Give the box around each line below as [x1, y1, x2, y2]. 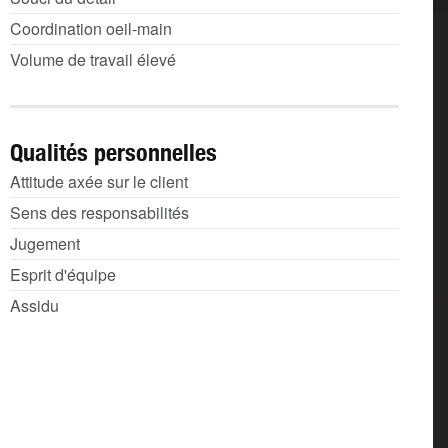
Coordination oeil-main [10, 17, 172, 40]
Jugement [10, 232, 80, 255]
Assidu [10, 294, 59, 317]
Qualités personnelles [10, 138, 217, 166]
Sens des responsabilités [10, 201, 189, 224]
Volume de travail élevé [10, 48, 176, 71]
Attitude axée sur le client [10, 170, 188, 193]
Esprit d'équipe [10, 263, 116, 286]
